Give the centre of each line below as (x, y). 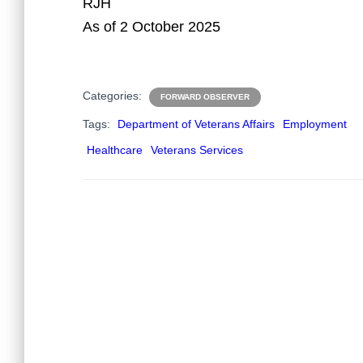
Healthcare (115, 150)
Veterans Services (197, 150)
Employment (315, 124)
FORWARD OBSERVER (205, 97)
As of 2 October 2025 (152, 27)
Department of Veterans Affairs (196, 124)
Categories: (114, 96)
